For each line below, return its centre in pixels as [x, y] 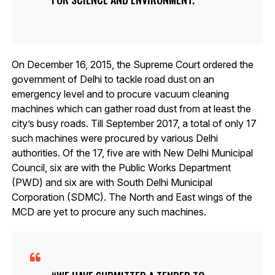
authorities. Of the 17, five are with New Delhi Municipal [132, 153]
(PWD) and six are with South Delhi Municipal [112, 182]
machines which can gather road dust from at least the [131, 108]
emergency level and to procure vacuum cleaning [120, 94]
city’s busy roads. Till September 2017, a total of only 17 [134, 123]
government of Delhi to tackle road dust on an [113, 79]
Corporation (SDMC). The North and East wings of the [132, 197]
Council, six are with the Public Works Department [121, 167]
